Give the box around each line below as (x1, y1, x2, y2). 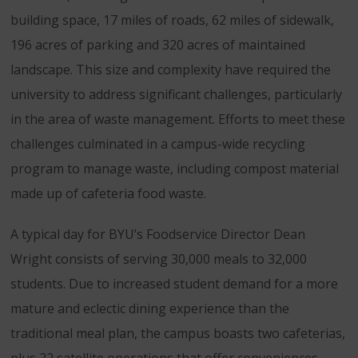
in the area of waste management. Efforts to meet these (10, 110, 345, 128)
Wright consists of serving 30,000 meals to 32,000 (10, 250, 307, 268)
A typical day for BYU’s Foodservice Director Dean (10, 225, 305, 243)
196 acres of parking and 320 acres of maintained (10, 36, 305, 54)
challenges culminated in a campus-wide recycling (10, 135, 305, 153)
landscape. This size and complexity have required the (10, 61, 331, 78)
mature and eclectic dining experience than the (10, 300, 289, 317)
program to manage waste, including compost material (10, 160, 339, 177)
